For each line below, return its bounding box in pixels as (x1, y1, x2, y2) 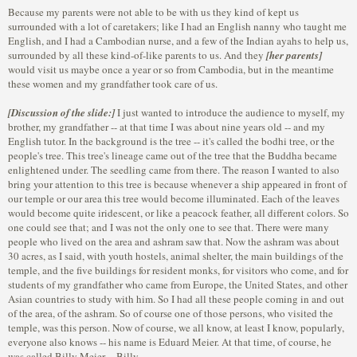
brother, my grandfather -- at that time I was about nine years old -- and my (8, 120, 325, 134)
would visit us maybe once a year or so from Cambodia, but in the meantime (8, 62, 334, 76)
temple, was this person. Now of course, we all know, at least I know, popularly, (8, 320, 344, 335)
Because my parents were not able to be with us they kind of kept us (8, 5, 299, 19)
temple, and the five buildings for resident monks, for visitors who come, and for (8, 263, 348, 277)
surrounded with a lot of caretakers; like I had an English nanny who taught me (8, 19, 347, 33)
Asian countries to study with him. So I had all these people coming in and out (8, 292, 344, 306)
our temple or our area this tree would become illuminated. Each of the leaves (8, 191, 339, 206)
